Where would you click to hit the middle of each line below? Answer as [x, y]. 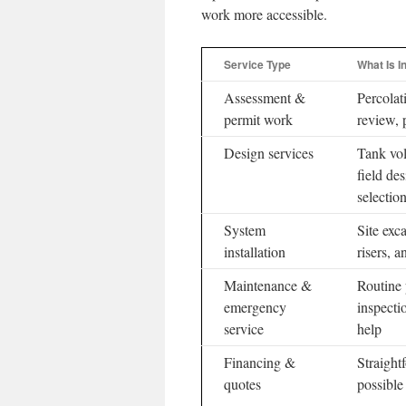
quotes [242, 384]
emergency [255, 307]
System [245, 230]
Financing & [260, 362]
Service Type [257, 64]
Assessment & [265, 97]
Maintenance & [268, 285]
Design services [269, 153]
